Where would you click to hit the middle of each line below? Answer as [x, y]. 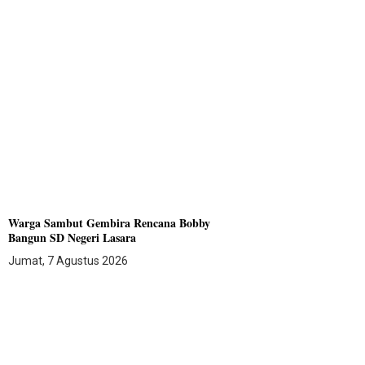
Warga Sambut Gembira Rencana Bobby [110, 222]
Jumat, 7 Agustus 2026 [68, 260]
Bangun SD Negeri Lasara [73, 237]
